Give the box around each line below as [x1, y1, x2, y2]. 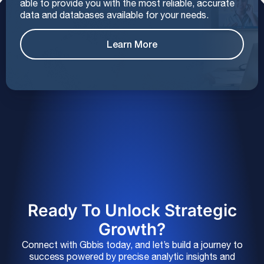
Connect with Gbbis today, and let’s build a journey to [21, 239, 243, 250]
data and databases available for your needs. [20, 9, 209, 20]
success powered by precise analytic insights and [29, 250, 235, 262]
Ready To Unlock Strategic [27, 200, 237, 220]
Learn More [107, 38, 157, 50]
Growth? [98, 219, 166, 239]
